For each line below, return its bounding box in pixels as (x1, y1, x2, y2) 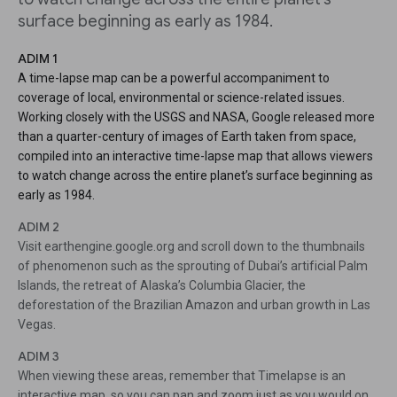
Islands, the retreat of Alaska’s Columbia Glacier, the (18, 278, 306, 293)
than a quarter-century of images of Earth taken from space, (18, 129, 356, 144)
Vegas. (18, 317, 56, 332)
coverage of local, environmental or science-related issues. (18, 90, 345, 105)
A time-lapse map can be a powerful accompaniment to (18, 71, 330, 86)
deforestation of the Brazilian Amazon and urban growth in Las (18, 298, 370, 313)
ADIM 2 (18, 219, 59, 236)
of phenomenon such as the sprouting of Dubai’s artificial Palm (18, 259, 368, 274)
